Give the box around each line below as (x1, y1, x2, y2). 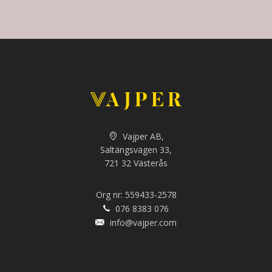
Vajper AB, (120, 131, 164, 143)
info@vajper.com (107, 217, 177, 229)
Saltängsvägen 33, (100, 144, 172, 156)
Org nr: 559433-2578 (95, 189, 177, 201)
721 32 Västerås (104, 157, 168, 169)
